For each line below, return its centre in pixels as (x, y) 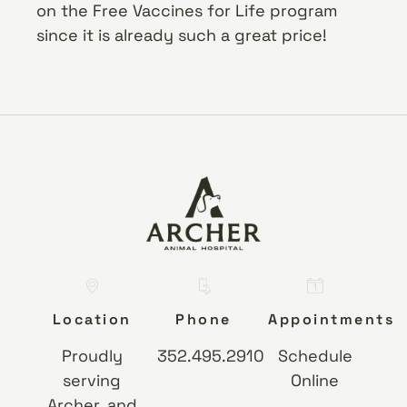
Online (315, 381)
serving (92, 381)
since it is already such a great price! (182, 35)
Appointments (332, 320)
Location (92, 320)
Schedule (315, 356)
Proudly (92, 356)
